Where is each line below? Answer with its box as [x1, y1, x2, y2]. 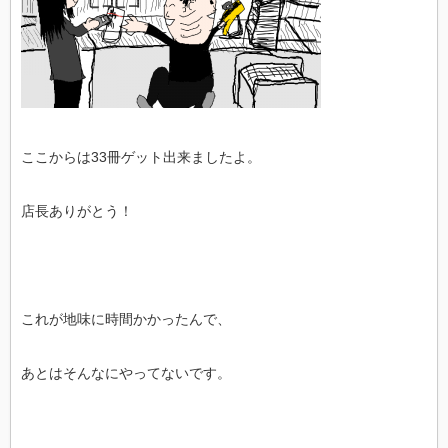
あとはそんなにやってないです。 [21, 365, 231, 381]
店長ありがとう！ [21, 203, 133, 219]
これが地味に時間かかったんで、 [21, 311, 231, 327]
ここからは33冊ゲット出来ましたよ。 [21, 149, 261, 165]
